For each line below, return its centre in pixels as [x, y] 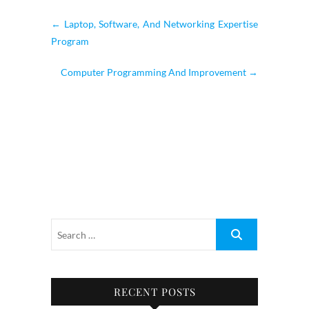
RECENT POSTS [154, 292]
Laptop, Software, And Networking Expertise [159, 24]
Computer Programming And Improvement [154, 72]
